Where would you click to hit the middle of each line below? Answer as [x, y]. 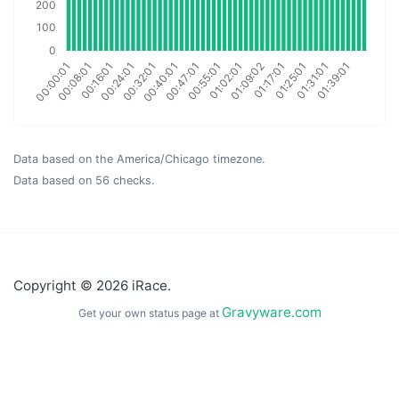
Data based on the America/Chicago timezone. [139, 159]
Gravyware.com [271, 312]
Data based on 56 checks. [84, 180]
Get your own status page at [150, 313]
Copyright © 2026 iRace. [92, 285]
